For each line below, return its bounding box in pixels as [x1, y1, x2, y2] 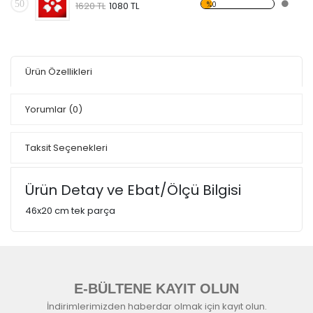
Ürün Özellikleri [25, 65, 92, 78]
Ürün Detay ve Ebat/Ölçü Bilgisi [25, 180, 241, 200]
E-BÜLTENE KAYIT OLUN [74, 281, 239, 296]
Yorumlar [25, 103, 68, 116]
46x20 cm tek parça [25, 204, 115, 217]
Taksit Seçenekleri [25, 141, 108, 154]
